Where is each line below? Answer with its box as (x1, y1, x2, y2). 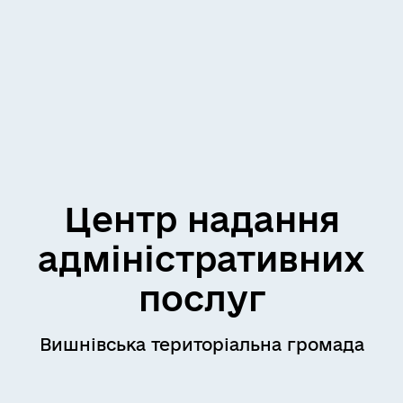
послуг (138, 279, 265, 318)
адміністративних (38, 239, 365, 278)
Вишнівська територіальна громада (39, 335, 364, 354)
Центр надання (63, 200, 340, 238)
